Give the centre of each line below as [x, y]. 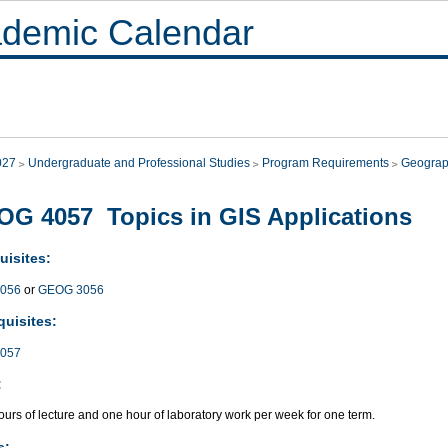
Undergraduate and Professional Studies [139, 163]
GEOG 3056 [71, 289]
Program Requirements [325, 163]
